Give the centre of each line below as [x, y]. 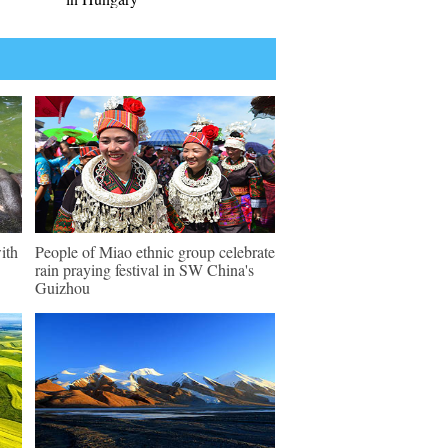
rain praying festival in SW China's [144, 269]
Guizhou [62, 287]
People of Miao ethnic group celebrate [155, 251]
